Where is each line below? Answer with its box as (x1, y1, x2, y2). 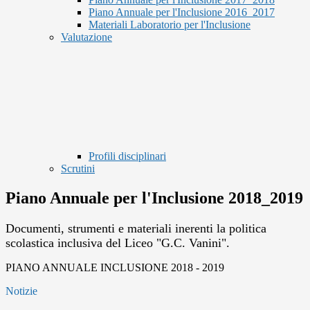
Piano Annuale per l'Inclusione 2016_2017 (89, 6, 275, 19)
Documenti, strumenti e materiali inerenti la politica (6, 221, 266, 236)
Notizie (6, 285, 37, 298)
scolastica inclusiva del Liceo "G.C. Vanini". (6, 236, 233, 250)
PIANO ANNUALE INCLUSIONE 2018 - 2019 (6, 262, 224, 274)
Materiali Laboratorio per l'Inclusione (89, 19, 250, 31)
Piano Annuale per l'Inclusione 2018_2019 (6, 189, 303, 208)
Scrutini (61, 163, 95, 175)
